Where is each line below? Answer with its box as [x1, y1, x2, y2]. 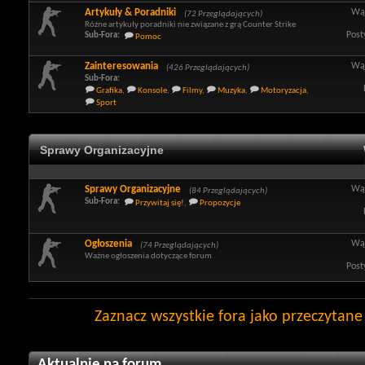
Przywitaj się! [135, 199, 184, 208]
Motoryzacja [261, 86, 306, 95]
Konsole [138, 86, 167, 95]
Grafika [96, 86, 122, 95]
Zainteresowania [85, 61, 158, 72]
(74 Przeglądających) [140, 241, 218, 250]
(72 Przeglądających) [184, 10, 262, 19]
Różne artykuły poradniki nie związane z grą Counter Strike [85, 20, 296, 29]
